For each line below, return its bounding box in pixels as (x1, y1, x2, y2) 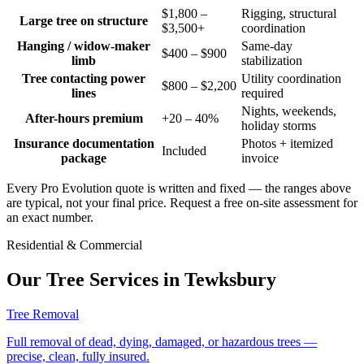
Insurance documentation (13, 136, 154, 151)
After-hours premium (24, 111, 143, 126)
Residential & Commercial (6, 238, 142, 253)
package (61, 151, 106, 166)
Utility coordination (241, 71, 341, 86)
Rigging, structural (241, 6, 336, 21)
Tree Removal (6, 307, 79, 322)
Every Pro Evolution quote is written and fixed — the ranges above (6, 181, 351, 196)
